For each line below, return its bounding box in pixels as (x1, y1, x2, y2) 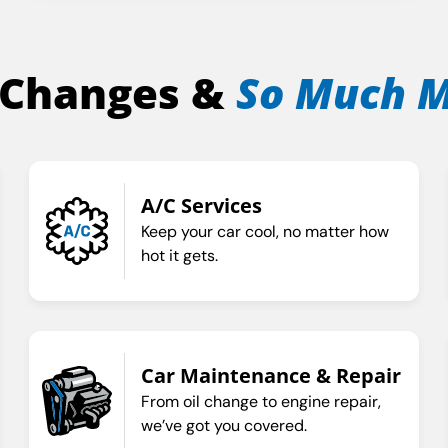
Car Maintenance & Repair (141, 362, 402, 390)
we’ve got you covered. (141, 415, 308, 437)
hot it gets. (141, 244, 219, 266)
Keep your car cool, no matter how (141, 220, 390, 242)
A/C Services (141, 191, 263, 219)
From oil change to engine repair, (141, 391, 382, 413)
